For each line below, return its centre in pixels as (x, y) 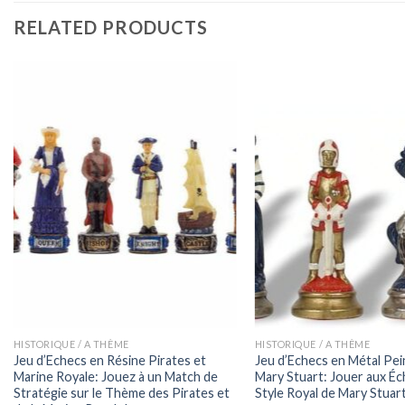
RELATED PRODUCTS (111, 28)
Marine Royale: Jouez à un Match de (115, 376)
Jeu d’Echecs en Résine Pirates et (109, 360)
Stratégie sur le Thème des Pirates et (121, 392)
